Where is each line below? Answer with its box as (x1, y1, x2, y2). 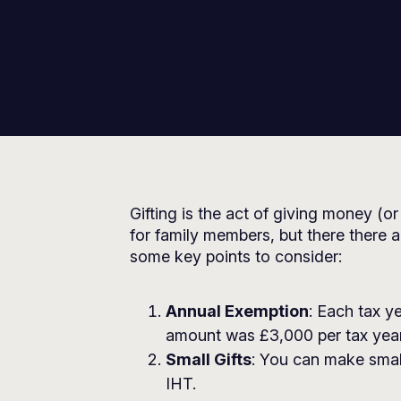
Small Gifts (166, 350, 252, 369)
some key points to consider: (130, 247, 342, 266)
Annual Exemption (166, 302, 309, 320)
